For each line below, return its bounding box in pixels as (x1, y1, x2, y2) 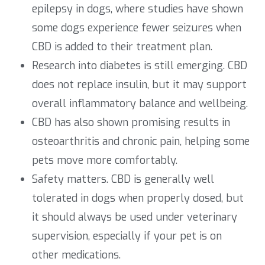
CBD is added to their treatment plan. (32, 40, 212, 54)
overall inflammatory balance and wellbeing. (32, 96, 248, 111)
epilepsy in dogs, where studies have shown (32, 2, 243, 17)
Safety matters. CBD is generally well (32, 172, 214, 187)
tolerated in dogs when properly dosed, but (32, 191, 244, 206)
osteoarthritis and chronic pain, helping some (32, 134, 250, 149)
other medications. (32, 248, 121, 263)
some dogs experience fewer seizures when (32, 21, 241, 35)
